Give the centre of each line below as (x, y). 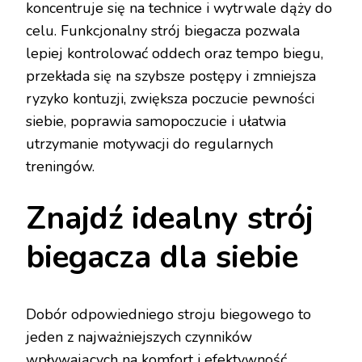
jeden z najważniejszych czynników (139, 337)
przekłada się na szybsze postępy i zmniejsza (171, 76)
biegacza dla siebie (162, 258)
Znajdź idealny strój (170, 219)
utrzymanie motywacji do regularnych (149, 144)
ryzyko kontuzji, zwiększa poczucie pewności (170, 99)
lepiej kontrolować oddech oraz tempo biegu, (175, 54)
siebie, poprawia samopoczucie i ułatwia (156, 122)
